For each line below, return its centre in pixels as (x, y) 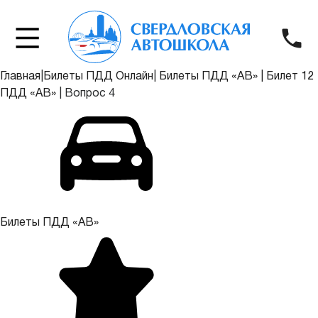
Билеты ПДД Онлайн (98, 77)
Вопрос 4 (88, 94)
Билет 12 (290, 77)
